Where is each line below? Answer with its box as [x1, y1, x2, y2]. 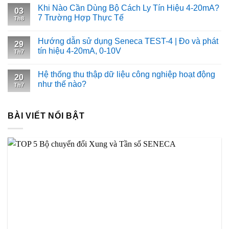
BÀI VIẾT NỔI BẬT [8, 111, 85, 121]
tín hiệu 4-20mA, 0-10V [38, 47, 121, 56]
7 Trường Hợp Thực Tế [38, 13, 124, 22]
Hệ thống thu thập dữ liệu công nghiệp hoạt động [38, 70, 215, 79]
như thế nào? [38, 80, 86, 89]
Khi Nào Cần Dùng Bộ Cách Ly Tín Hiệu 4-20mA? [38, 4, 219, 13]
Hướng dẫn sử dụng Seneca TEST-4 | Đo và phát [38, 37, 218, 46]
